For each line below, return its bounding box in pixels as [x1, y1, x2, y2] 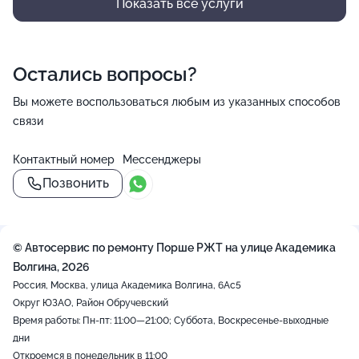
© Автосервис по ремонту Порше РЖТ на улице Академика [13, 241, 336, 254]
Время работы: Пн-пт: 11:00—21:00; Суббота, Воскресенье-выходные [13, 315, 329, 326]
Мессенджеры [123, 153, 201, 166]
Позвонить [42, 175, 109, 191]
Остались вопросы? [13, 63, 197, 86]
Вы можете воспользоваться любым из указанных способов [13, 95, 341, 108]
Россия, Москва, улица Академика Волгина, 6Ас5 [13, 280, 241, 291]
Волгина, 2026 [13, 260, 90, 273]
